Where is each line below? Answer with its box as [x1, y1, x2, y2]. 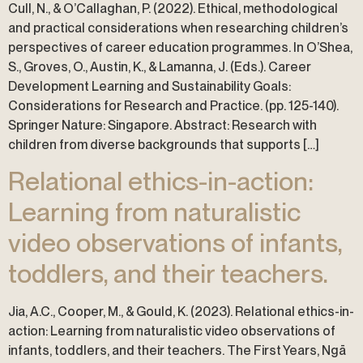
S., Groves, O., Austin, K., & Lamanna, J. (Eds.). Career [8, 59, 311, 75]
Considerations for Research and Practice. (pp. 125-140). [8, 98, 339, 113]
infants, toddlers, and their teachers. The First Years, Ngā [8, 343, 346, 359]
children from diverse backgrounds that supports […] [8, 137, 319, 152]
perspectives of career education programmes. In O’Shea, [8, 40, 352, 55]
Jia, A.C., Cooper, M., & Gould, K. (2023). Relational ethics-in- [8, 304, 354, 320]
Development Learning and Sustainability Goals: [8, 79, 291, 94]
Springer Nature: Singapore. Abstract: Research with [8, 117, 317, 133]
